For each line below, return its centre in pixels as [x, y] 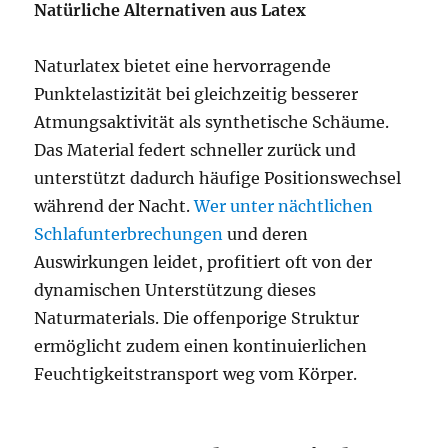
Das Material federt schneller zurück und [195, 150]
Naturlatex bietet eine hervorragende [183, 66]
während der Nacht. [114, 206]
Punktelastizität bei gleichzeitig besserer [196, 94]
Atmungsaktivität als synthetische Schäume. [212, 122]
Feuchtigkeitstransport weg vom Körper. [196, 374]
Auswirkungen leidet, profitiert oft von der [203, 262]
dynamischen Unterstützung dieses [175, 290]
